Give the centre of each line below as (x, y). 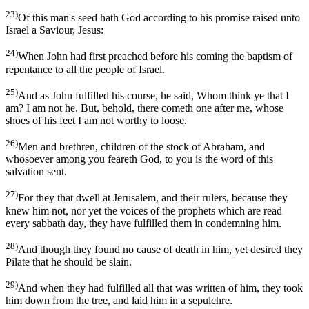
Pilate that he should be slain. (69, 261)
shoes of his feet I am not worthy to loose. (96, 120)
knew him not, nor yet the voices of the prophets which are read (144, 210)
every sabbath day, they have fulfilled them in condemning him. (143, 223)
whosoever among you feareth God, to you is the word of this (139, 159)
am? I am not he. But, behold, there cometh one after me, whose (144, 108)
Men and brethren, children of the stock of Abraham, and (141, 147)
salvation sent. (36, 172)
